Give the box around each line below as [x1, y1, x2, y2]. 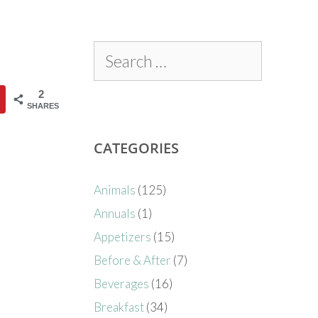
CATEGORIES [94, 138, 180, 158]
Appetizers [94, 229, 152, 244]
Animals [94, 182, 136, 197]
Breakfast [94, 299, 145, 314]
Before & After [94, 252, 172, 268]
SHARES [27, 101, 60, 110]
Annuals [94, 205, 136, 221]
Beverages [94, 275, 150, 291]
